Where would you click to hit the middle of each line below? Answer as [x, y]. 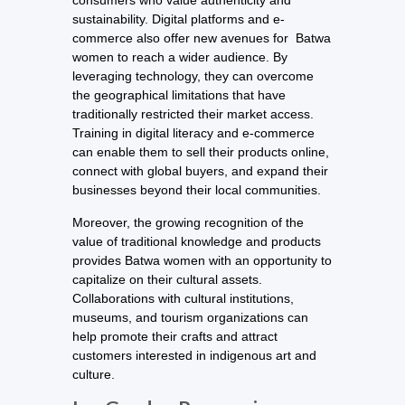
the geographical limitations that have [179, 95]
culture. [94, 374]
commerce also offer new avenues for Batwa [202, 38]
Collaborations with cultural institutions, [183, 298]
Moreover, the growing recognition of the [188, 222]
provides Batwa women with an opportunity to [202, 260]
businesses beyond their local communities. [197, 190]
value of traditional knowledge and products [197, 241]
